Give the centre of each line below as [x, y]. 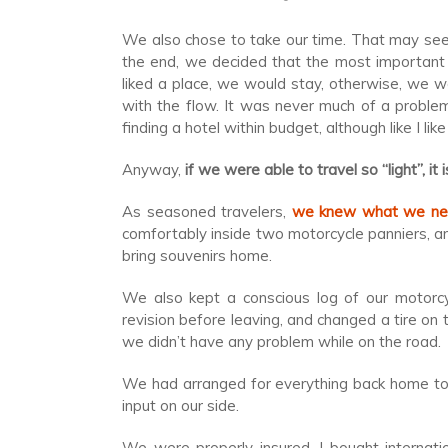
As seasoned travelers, [207, 211]
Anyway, [151, 169]
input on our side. [180, 405]
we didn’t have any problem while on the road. [281, 341]
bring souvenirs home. [197, 255]
